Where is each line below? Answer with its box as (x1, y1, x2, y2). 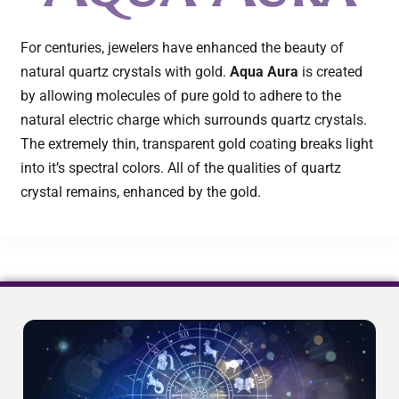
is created (298, 62, 362, 80)
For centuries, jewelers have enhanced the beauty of (20, 38, 344, 56)
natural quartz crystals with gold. (20, 62, 230, 80)
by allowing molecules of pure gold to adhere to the (20, 86, 341, 104)
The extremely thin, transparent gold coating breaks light (20, 134, 373, 152)
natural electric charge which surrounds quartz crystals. (20, 110, 367, 128)
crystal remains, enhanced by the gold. (20, 183, 261, 200)
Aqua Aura (230, 62, 298, 80)
